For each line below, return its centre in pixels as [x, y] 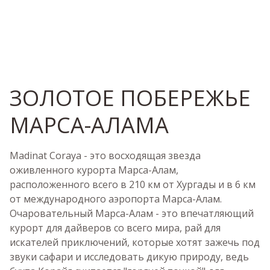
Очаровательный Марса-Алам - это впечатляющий [132, 213]
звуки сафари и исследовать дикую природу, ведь [129, 257]
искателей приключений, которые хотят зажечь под [135, 242]
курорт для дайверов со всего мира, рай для [115, 228]
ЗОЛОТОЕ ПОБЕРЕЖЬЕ [130, 98]
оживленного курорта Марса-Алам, [94, 170]
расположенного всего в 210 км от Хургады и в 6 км [133, 184]
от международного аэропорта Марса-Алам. [116, 199]
